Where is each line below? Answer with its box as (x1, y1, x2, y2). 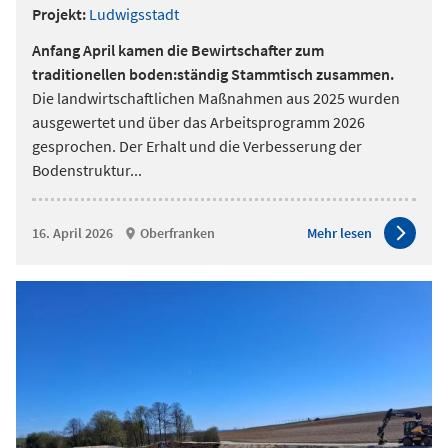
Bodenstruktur (32, 160, 130, 180)
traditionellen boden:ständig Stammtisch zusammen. (32, 64, 394, 84)
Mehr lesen (307, 223, 372, 242)
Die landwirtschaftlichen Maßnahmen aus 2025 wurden (32, 88, 400, 108)
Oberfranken (140, 223, 215, 242)
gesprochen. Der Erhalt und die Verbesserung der (32, 136, 362, 156)
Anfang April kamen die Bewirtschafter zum (32, 40, 324, 60)
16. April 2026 (32, 223, 113, 242)
